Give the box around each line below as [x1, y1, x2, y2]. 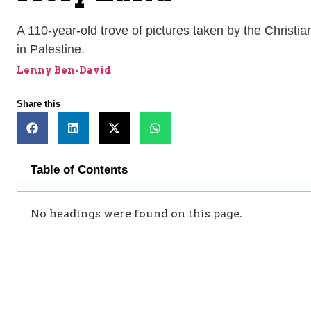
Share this [17, 99, 60, 110]
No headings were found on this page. [31, 207, 242, 221]
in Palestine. [17, 42, 85, 57]
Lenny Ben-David [17, 65, 111, 76]
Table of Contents [31, 163, 128, 177]
